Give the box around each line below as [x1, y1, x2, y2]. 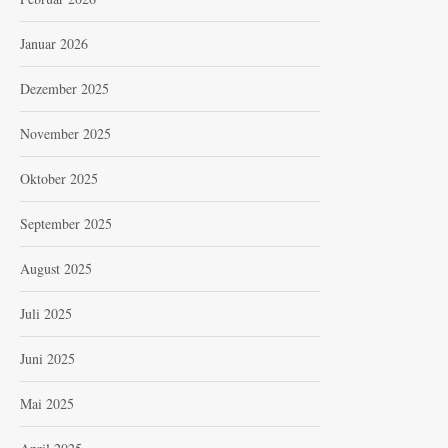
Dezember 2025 [20, 78, 109, 98]
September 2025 [20, 213, 112, 233]
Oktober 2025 [20, 168, 98, 188]
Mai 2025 [20, 393, 74, 413]
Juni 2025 [20, 348, 75, 368]
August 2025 [20, 258, 92, 278]
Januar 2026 [20, 33, 88, 53]
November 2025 [20, 123, 111, 143]
